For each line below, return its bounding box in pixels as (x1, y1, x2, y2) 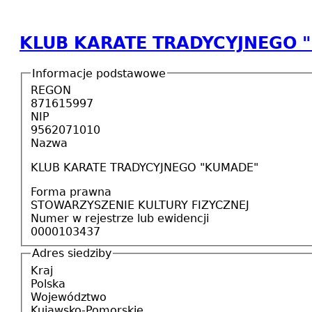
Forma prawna (31, 185, 111, 199)
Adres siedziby (32, 247, 111, 260)
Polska (31, 277, 65, 290)
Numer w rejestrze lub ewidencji (31, 212, 209, 226)
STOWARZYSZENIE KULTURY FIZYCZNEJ (31, 198, 249, 212)
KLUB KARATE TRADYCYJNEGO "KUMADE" (31, 161, 258, 175)
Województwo (31, 290, 107, 304)
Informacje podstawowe (32, 66, 166, 80)
